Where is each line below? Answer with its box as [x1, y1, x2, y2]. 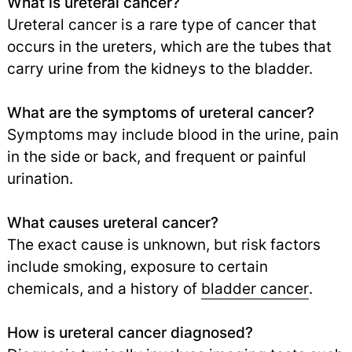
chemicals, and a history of [6, 279, 201, 299]
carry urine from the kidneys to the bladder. [6, 59, 313, 79]
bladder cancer [200, 279, 309, 299]
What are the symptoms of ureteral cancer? [6, 103, 314, 123]
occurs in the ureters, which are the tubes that [6, 37, 332, 57]
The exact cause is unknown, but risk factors [6, 235, 321, 255]
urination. [6, 169, 73, 189]
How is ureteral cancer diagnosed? [6, 323, 253, 343]
